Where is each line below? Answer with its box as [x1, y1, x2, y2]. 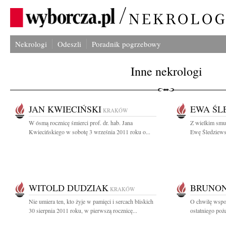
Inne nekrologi [131, 63, 202, 79]
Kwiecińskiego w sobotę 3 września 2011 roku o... [29, 128, 150, 136]
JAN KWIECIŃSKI [29, 103, 101, 115]
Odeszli [58, 39, 81, 49]
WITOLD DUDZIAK [29, 182, 108, 194]
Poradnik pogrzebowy [92, 39, 161, 49]
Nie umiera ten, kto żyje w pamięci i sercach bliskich [29, 197, 153, 205]
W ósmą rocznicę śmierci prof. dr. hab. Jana [29, 119, 133, 127]
